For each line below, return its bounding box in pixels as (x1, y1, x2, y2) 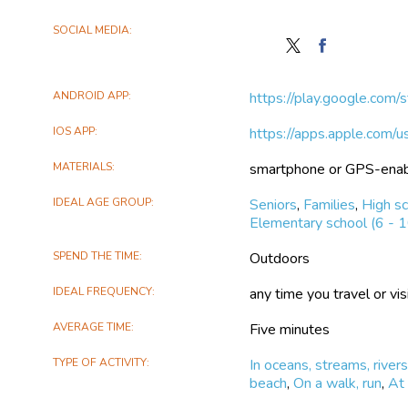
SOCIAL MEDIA (53, 22, 130, 37)
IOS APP (53, 123, 96, 138)
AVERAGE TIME (53, 319, 132, 334)
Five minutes (250, 319, 331, 340)
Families (303, 194, 356, 215)
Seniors (250, 194, 298, 215)
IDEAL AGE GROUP (53, 194, 152, 209)
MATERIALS (53, 158, 113, 174)
